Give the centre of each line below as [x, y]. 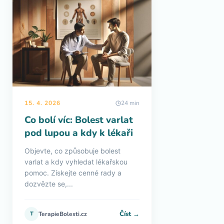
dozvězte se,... [49, 184]
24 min [130, 103]
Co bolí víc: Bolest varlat [79, 120]
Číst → [129, 214]
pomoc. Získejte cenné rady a [73, 173]
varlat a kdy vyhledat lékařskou [76, 162]
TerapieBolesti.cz [63, 214]
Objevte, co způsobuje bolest [72, 151]
